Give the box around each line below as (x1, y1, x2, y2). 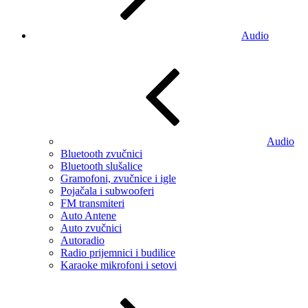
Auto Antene (60, 209, 116, 221)
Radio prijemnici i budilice (60, 246, 175, 258)
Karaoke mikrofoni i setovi (60, 258, 177, 271)
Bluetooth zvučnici (60, 147, 142, 159)
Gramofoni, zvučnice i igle (60, 172, 176, 184)
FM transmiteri (60, 197, 124, 209)
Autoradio (60, 234, 104, 246)
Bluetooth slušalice (60, 159, 142, 172)
